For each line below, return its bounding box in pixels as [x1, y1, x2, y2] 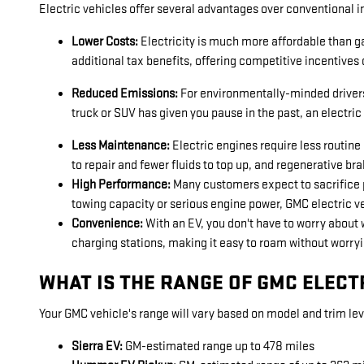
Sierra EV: [71, 339, 123, 355]
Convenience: [71, 215, 143, 232]
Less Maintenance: [71, 137, 172, 154]
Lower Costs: [71, 33, 141, 50]
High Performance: [71, 176, 171, 193]
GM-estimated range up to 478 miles [123, 339, 314, 355]
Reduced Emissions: [71, 85, 178, 102]
